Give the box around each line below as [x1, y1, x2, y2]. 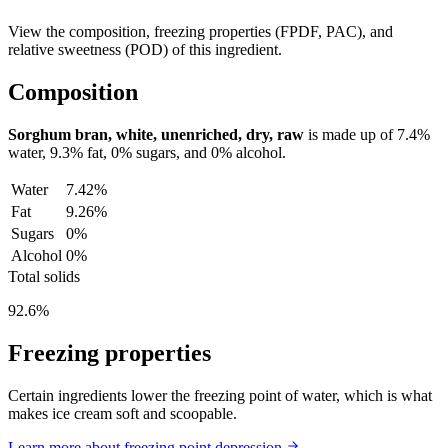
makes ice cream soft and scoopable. [8, 404, 237, 422]
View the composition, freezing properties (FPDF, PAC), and [8, 22, 393, 40]
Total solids [8, 267, 80, 285]
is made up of [304, 125, 397, 143]
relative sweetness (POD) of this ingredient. [8, 40, 282, 58]
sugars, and [132, 143, 207, 161]
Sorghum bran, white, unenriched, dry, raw [8, 125, 304, 143]
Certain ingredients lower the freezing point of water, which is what [8, 386, 432, 404]
